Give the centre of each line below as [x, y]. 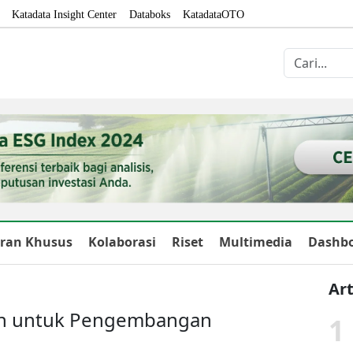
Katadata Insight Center [64, 15]
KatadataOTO [214, 15]
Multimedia [256, 242]
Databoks [150, 15]
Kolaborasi [122, 242]
